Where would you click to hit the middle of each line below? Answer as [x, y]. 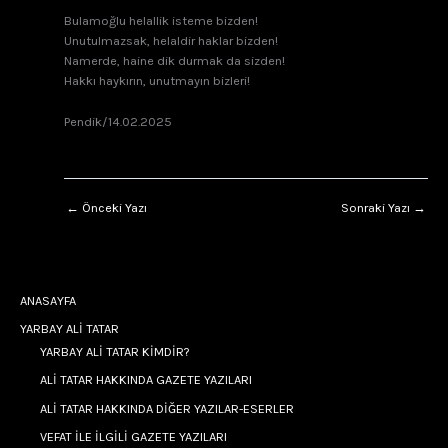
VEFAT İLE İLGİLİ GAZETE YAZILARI [133, 437]
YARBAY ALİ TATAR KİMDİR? [115, 351]
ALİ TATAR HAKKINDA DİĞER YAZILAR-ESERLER [167, 408]
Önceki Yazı [113, 207]
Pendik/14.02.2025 [118, 121]
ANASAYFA [48, 300]
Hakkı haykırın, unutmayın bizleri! [157, 81]
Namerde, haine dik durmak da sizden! [174, 61]
